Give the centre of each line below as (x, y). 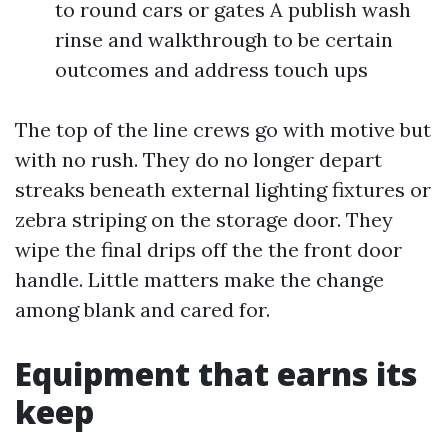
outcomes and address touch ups (211, 69)
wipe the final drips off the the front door (208, 249)
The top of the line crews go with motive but (223, 129)
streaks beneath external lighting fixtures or (223, 189)
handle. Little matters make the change (199, 279)
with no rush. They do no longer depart (198, 159)
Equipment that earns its (216, 373)
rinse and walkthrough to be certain (224, 39)
